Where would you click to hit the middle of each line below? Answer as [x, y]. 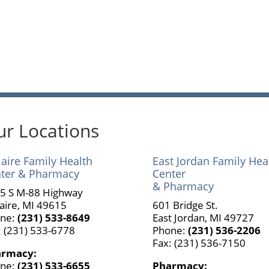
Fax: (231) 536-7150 [199, 243]
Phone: [170, 231]
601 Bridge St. [185, 205]
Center [169, 174]
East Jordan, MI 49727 [203, 218]
